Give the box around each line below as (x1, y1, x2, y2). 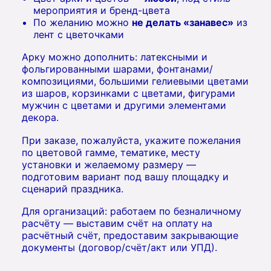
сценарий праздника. (22, 182, 123, 195)
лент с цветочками (33, 28, 125, 41)
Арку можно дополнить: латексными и (22, 51, 207, 64)
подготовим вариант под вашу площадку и (22, 170, 229, 183)
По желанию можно (33, 16, 132, 28)
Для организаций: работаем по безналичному (22, 205, 241, 218)
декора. (22, 111, 59, 124)
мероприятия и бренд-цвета (33, 4, 171, 16)
